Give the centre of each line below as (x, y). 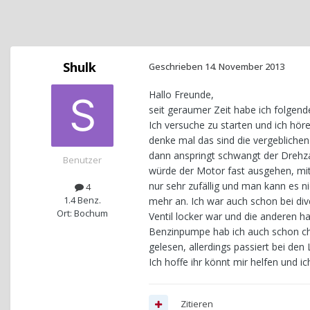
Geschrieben (177, 67)
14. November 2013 (245, 67)
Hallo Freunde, (181, 95)
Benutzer (82, 160)
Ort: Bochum (82, 213)
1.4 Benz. (82, 200)
